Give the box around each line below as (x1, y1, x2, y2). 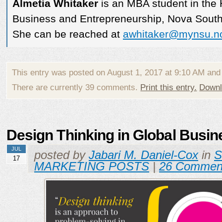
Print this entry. (140, 83, 197, 93)
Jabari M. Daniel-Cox (89, 148, 198, 162)
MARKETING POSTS (34, 160, 149, 173)
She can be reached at (12, 28, 123, 41)
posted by (34, 148, 89, 162)
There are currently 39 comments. (12, 83, 141, 93)
